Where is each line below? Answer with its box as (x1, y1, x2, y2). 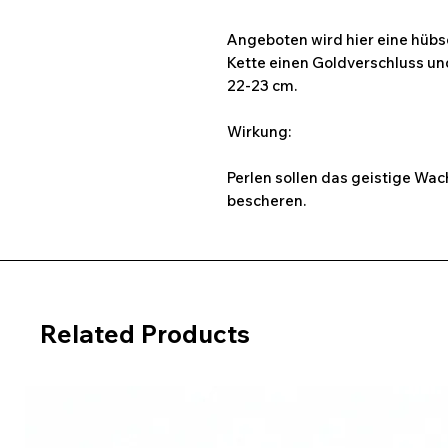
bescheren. (227, 191, 306, 210)
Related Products (40, 318, 250, 349)
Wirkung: (227, 122, 291, 141)
